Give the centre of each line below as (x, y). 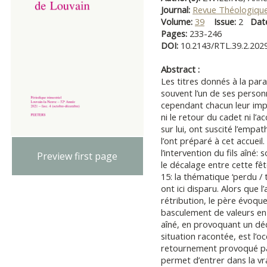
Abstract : (180, 69)
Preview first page (77, 156)
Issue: (225, 21)
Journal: (177, 10)
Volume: (178, 21)
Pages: (175, 33)
